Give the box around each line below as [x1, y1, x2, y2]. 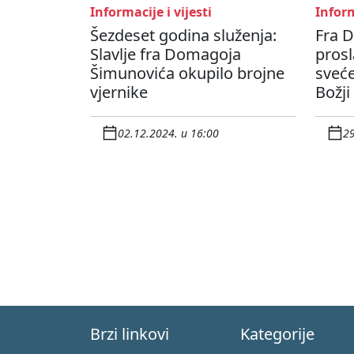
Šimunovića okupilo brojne [90, 62, 284, 85]
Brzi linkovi [90, 323, 169, 345]
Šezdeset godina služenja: [90, 24, 277, 47]
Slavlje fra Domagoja [90, 43, 241, 66]
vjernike [90, 81, 148, 104]
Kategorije [240, 323, 314, 345]
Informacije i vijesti [90, 3, 212, 21]
